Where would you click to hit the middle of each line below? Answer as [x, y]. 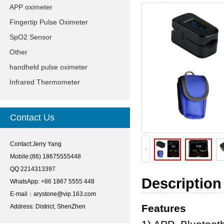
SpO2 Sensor [31, 37]
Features [164, 208]
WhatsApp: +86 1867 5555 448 [52, 181]
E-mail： [22, 194]
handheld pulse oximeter [48, 67]
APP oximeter [31, 7]
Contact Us [32, 117]
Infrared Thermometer [45, 82]
